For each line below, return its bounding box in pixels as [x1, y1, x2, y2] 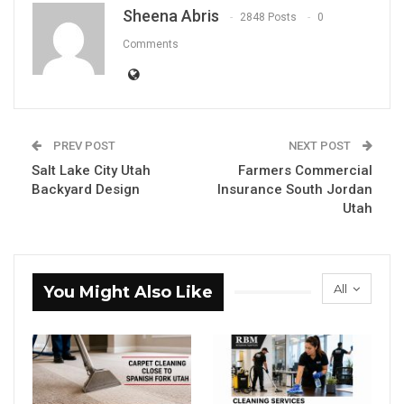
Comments [123, 37, 179, 50]
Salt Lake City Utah [32, 161, 151, 179]
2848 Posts [240, 10, 297, 23]
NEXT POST [289, 138, 353, 152]
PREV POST [50, 138, 115, 152]
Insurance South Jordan [217, 180, 372, 197]
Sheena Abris [123, 5, 219, 25]
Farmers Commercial [238, 161, 372, 179]
